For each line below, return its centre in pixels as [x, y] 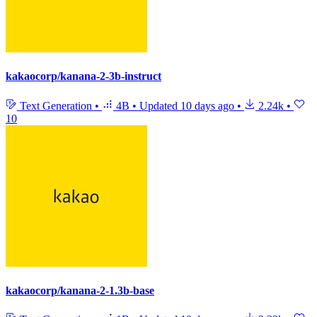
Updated [160, 105]
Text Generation [56, 105]
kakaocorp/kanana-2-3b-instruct [83, 76]
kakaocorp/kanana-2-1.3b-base [80, 290]
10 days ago [207, 105]
